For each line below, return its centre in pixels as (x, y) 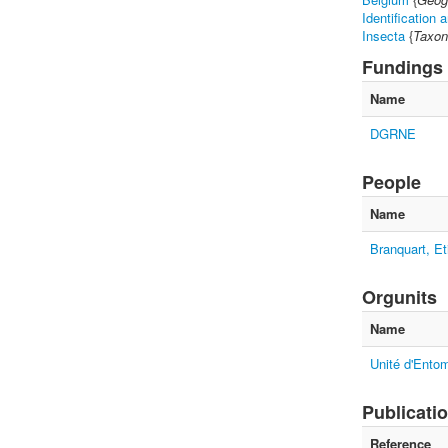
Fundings (402, 67)
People (391, 182)
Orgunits (399, 297)
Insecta (383, 35)
